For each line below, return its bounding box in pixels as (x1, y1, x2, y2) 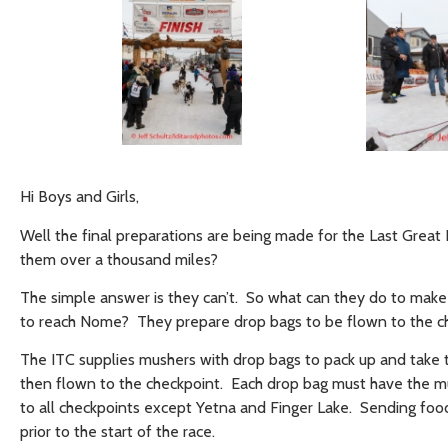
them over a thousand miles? (20, 249, 218, 269)
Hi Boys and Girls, (20, 187, 139, 207)
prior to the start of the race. (20, 422, 215, 442)
